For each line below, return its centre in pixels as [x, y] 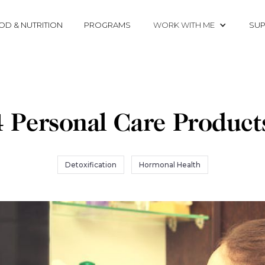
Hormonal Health [169, 165]
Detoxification [91, 165]
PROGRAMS [107, 25]
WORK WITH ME [184, 25]
